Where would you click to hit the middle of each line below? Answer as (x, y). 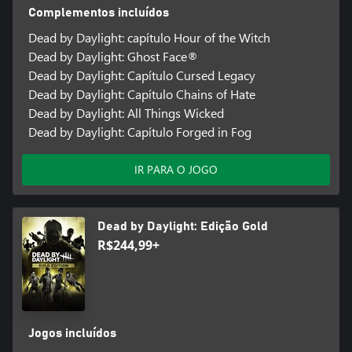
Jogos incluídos (72, 334)
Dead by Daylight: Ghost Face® (113, 57)
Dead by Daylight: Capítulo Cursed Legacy (141, 75)
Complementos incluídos (98, 13)
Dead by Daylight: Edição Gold (183, 227)
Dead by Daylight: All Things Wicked (126, 113)
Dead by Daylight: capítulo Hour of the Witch (149, 38)
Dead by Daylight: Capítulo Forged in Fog (139, 132)
